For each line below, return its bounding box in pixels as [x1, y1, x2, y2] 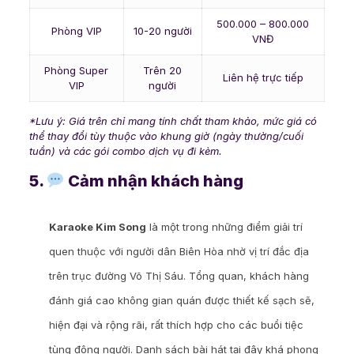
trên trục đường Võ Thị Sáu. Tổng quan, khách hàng [48, 269, 309, 283]
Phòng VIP [51, 24, 102, 38]
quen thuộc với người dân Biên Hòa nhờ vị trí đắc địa [48, 245, 309, 258]
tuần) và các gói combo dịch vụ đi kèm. [28, 145, 222, 158]
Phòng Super [44, 64, 109, 77]
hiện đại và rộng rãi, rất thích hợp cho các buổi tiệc [48, 318, 303, 332]
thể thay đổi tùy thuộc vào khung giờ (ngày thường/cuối [28, 130, 303, 143]
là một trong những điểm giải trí [145, 220, 303, 234]
